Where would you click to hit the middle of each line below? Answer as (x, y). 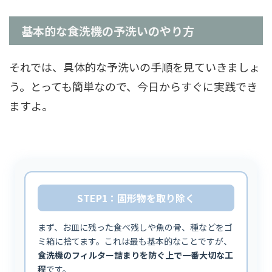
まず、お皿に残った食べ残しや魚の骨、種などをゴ (135, 227)
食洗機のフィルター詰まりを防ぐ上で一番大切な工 (135, 255)
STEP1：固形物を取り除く (136, 198)
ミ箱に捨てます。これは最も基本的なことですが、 (135, 241)
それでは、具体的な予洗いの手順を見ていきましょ (134, 67)
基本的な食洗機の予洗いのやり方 (108, 31)
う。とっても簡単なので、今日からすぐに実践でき (133, 86)
